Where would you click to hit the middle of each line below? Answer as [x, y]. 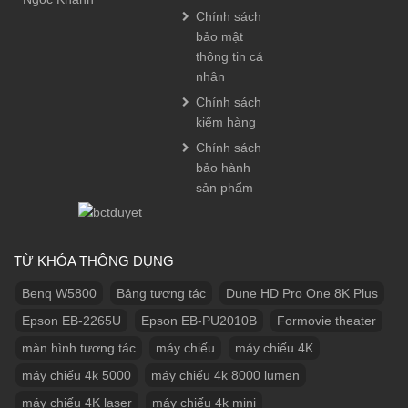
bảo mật [220, 37]
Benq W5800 [59, 293]
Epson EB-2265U [71, 320]
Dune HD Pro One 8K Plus [302, 293]
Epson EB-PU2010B [199, 320]
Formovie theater [326, 320]
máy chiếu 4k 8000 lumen [225, 375]
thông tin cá [230, 57]
